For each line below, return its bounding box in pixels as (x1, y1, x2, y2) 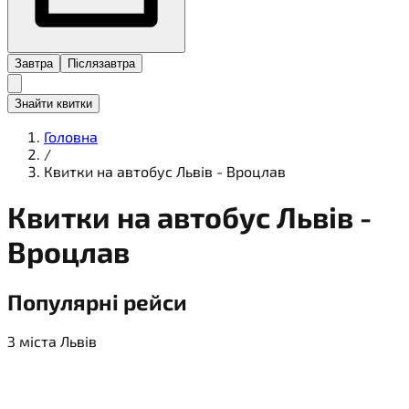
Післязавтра (68, 56, 135, 70)
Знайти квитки (15, 96, 92, 110)
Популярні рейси (7, 288, 187, 315)
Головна (44, 127, 98, 145)
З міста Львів (7, 332, 97, 351)
